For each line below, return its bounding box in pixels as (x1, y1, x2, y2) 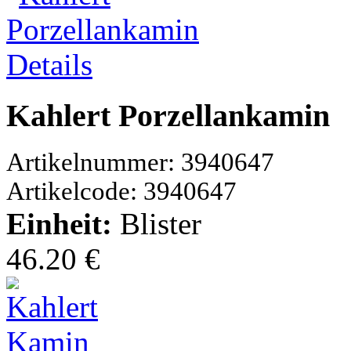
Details (6, 48, 92, 81)
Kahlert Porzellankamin (6, 97, 330, 133)
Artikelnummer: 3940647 (6, 148, 274, 177)
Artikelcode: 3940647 (6, 177, 237, 206)
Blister (120, 207, 201, 241)
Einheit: (6, 207, 120, 241)
